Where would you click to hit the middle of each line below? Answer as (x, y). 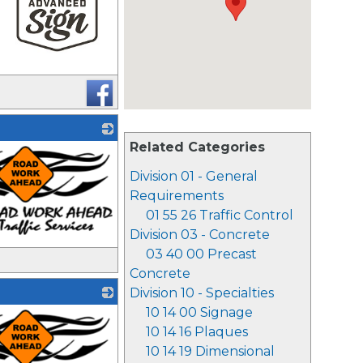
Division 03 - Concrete (200, 235)
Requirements (177, 196)
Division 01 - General (194, 176)
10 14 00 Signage (199, 312)
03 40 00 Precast (201, 254)
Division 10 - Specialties (202, 293)
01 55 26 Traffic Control (220, 215)
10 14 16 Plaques (197, 332)
